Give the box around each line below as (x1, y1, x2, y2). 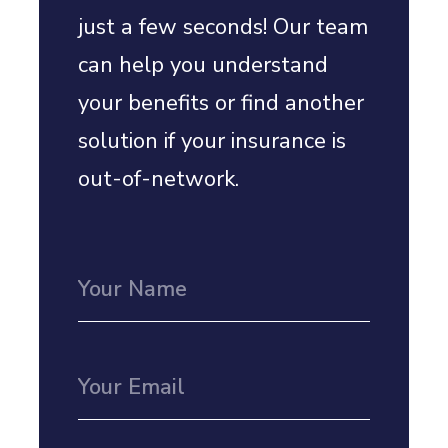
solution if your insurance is (78, 125, 347, 156)
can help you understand (78, 49, 329, 80)
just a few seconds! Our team (78, 11, 369, 42)
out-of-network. (78, 163, 240, 194)
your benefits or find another (78, 87, 365, 118)
